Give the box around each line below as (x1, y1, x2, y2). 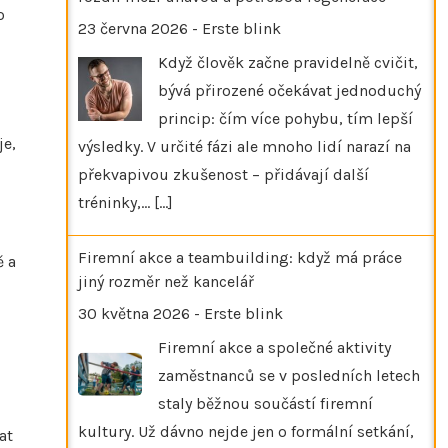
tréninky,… (78, 192, 154, 212)
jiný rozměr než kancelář (78, 271, 254, 291)
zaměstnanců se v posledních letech (158, 365, 420, 385)
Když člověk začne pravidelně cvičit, (158, 52, 418, 72)
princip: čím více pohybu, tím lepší (158, 108, 413, 128)
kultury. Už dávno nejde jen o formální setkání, (78, 421, 414, 441)
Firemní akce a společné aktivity (158, 337, 391, 357)
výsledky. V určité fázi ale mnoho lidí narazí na (78, 136, 411, 156)
